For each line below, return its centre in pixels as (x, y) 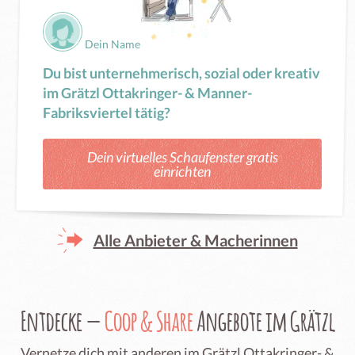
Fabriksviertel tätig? (107, 113)
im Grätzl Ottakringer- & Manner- (147, 93)
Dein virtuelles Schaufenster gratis (182, 157)
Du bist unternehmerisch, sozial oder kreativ (181, 73)
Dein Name (113, 44)
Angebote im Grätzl (264, 321)
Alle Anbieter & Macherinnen (195, 240)
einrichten (182, 171)
